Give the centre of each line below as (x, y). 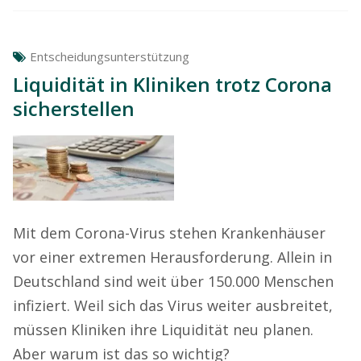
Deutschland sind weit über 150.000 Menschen (173, 282)
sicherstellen (74, 109)
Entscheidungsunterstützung (110, 57)
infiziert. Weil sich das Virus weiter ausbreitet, (173, 306)
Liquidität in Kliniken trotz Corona (172, 85)
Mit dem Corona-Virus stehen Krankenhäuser (169, 233)
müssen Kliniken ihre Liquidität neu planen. (163, 330)
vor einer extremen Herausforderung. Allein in (172, 257)
